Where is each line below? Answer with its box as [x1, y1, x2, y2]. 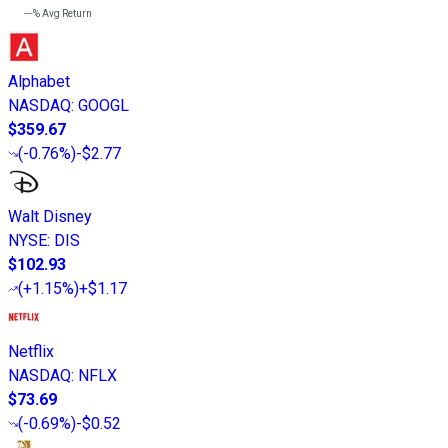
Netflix [8, 341, 54, 361]
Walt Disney [8, 206, 92, 226]
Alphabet [8, 71, 70, 91]
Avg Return [40, 7, 92, 19]
